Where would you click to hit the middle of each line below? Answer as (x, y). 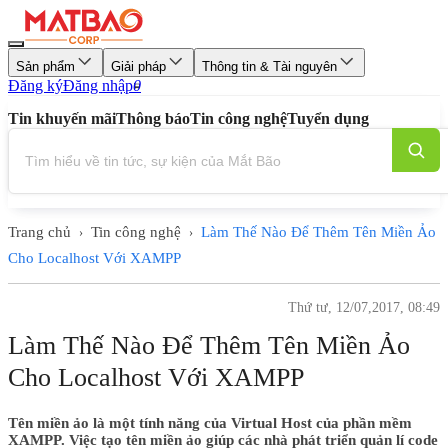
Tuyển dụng (328, 118)
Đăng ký (35, 85)
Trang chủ (39, 232)
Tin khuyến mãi (62, 118)
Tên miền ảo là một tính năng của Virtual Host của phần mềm (210, 423)
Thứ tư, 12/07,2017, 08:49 (364, 307)
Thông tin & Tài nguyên (269, 66)
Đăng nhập (98, 85)
